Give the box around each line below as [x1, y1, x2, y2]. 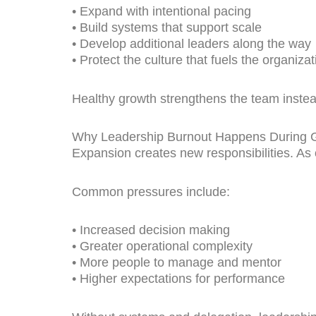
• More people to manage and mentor [72, 255, 281, 270]
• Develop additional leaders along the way [72, 37, 311, 51]
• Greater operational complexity [72, 239, 253, 254]
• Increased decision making [72, 223, 230, 238]
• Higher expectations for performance [72, 272, 285, 286]
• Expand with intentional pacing [72, 4, 251, 19]
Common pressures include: [72, 184, 230, 199]
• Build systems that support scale [72, 20, 262, 35]
